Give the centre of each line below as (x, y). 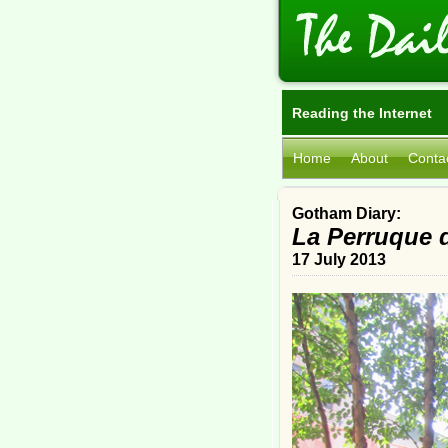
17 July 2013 (339, 259)
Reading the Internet (362, 113)
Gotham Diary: (346, 213)
